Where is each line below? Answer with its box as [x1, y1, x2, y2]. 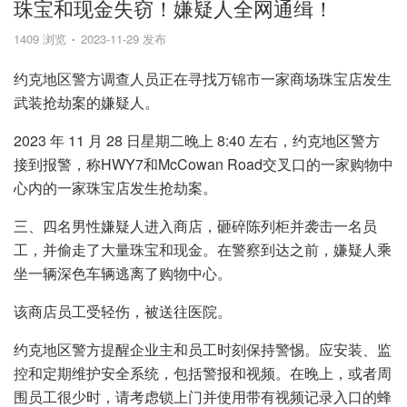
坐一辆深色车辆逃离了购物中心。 [14, 263, 232, 283]
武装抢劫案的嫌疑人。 [14, 92, 159, 113]
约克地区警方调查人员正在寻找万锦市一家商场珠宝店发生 [14, 68, 392, 89]
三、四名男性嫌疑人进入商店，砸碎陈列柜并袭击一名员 [14, 215, 377, 236]
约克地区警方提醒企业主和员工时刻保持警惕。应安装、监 [14, 339, 392, 360]
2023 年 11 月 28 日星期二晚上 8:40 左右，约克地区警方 [14, 130, 380, 151]
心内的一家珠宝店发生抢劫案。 [14, 177, 217, 198]
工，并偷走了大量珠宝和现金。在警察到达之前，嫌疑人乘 [14, 239, 392, 260]
